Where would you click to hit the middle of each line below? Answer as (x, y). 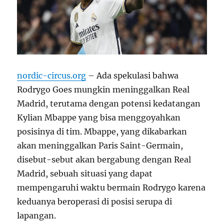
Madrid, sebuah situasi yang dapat (85, 173)
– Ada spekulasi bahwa (132, 75)
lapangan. (37, 215)
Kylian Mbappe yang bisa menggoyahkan (99, 117)
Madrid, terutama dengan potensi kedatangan (109, 103)
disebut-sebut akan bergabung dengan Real (104, 159)
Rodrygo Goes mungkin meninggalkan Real (103, 89)
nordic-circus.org (52, 75)
